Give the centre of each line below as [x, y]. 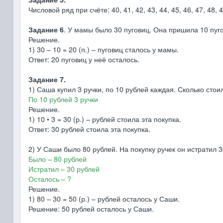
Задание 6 [46, 29]
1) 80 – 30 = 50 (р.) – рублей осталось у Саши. [104, 199]
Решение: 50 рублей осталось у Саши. [91, 209]
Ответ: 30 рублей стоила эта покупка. [89, 129]
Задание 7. [47, 79]
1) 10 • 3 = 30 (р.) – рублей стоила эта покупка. [105, 119]
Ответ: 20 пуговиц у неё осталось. [84, 59]
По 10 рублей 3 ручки [63, 99]
